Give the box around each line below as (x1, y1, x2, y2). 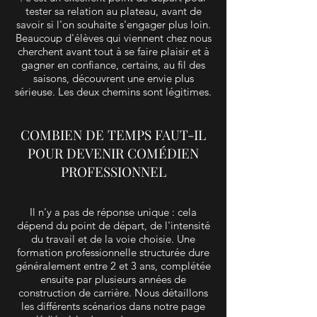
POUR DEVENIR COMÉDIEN (28, 144, 199, 163)
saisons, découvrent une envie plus (33, 71, 194, 86)
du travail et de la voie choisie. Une (31, 232, 195, 246)
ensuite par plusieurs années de (40, 272, 186, 287)
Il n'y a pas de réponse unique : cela (30, 205, 197, 219)
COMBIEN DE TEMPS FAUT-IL (21, 125, 206, 144)
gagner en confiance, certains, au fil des (21, 58, 205, 72)
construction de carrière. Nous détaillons (18, 286, 208, 300)
